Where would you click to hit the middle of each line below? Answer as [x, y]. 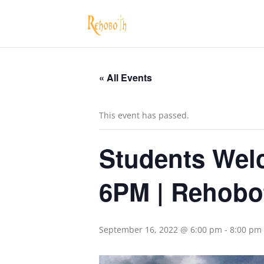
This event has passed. [144, 115]
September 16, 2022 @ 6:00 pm [161, 230]
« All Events [126, 77]
